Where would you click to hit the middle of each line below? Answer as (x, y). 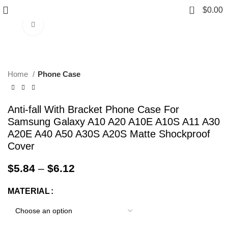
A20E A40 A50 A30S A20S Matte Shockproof (109, 134)
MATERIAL (29, 191)
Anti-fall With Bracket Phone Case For (93, 109)
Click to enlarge (68, 25)
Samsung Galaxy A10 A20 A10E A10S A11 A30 (114, 122)
